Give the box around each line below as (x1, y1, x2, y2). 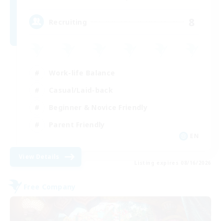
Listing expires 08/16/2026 (134, 159, 211, 167)
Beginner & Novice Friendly (49, 102, 147, 112)
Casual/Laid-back (49, 85, 113, 95)
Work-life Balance (49, 68, 115, 77)
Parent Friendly (49, 119, 105, 129)
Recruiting (49, 17, 87, 27)
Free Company (24, 182, 76, 191)
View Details (19, 152, 60, 161)
